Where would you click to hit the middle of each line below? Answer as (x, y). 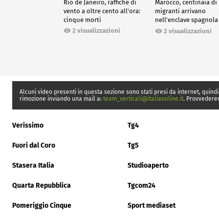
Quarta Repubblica (42, 185)
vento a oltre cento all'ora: (102, 11)
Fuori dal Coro (34, 145)
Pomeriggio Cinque (42, 205)
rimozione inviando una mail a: (61, 99)
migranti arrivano (181, 11)
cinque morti (82, 20)
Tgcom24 (142, 185)
